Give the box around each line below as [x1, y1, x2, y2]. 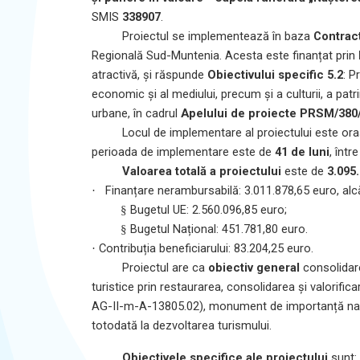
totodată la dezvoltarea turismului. [92, 317, 272, 333]
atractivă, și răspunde [92, 67, 207, 82]
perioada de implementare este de [92, 144, 275, 159]
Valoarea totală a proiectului [121, 163, 281, 178]
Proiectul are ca [121, 260, 208, 275]
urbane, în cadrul [92, 105, 181, 121]
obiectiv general [207, 260, 300, 275]
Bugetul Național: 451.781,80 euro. [130, 221, 308, 236]
